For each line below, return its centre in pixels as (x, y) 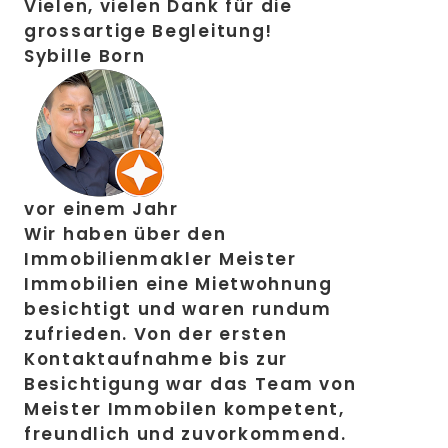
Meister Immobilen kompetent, (184, 409)
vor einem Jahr (101, 209)
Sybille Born (85, 56)
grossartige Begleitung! (149, 31)
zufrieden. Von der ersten (156, 334)
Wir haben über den (125, 234)
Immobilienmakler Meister (160, 259)
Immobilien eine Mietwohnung (178, 284)
